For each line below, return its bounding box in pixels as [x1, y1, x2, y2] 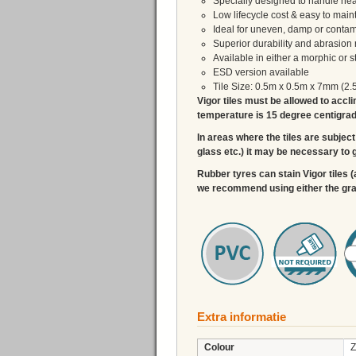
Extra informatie [197, 310, 286, 324]
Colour [204, 342, 234, 354]
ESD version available [213, 67, 309, 79]
